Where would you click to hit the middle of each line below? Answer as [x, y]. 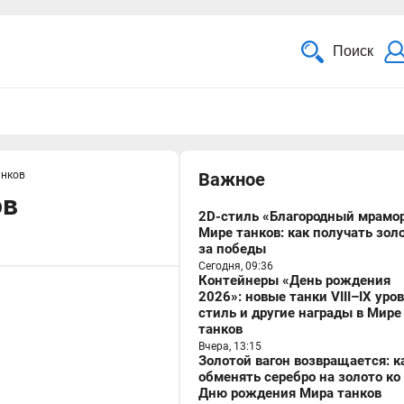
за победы [232, 249]
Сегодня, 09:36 [236, 266]
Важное [232, 179]
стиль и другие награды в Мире [300, 313]
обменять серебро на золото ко [299, 377]
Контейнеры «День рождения [294, 280]
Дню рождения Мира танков [290, 393]
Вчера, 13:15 [230, 346]
